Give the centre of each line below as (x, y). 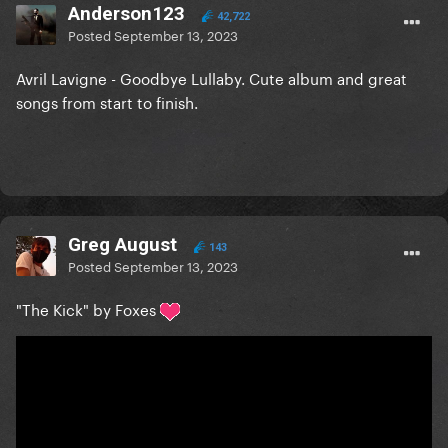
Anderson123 (126, 14)
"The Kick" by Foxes (88, 308)
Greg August (122, 245)
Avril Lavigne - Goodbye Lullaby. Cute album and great (211, 77)
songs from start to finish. (109, 101)
